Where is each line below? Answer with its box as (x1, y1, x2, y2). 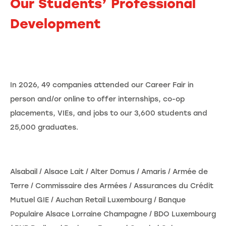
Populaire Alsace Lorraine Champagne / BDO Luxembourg (10, 209, 216, 218)
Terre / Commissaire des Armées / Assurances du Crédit (10, 181, 213, 190)
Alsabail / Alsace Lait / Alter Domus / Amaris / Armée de (10, 167, 208, 176)
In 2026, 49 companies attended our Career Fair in (10, 80, 194, 89)
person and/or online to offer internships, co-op (10, 94, 185, 103)
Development (10, 15, 105, 32)
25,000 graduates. (10, 123, 78, 132)
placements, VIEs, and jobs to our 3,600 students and (10, 108, 207, 118)
